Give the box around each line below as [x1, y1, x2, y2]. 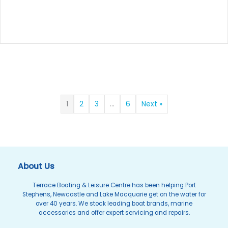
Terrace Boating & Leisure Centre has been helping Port [32, 181, 196, 190]
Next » [141, 99, 162, 109]
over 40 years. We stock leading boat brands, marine [36, 199, 192, 208]
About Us [18, 161, 54, 172]
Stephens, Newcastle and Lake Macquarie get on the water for [22, 190, 206, 199]
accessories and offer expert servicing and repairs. [38, 209, 190, 217]
